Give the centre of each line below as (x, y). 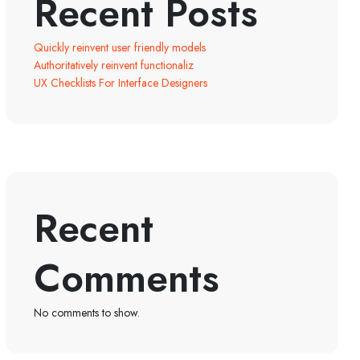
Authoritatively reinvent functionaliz (114, 65)
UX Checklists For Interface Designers (121, 82)
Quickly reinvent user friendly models (120, 47)
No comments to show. (87, 312)
